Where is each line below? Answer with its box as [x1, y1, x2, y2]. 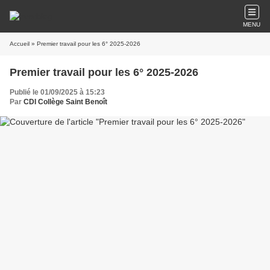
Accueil [10, 40, 30, 47]
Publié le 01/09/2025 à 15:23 [10, 88, 105, 96]
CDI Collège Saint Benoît [24, 98, 107, 106]
